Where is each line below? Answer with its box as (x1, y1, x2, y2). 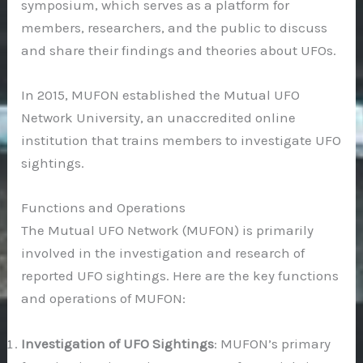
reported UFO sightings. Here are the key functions (21, 267, 340, 284)
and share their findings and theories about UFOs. (21, 42, 337, 59)
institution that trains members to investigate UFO (21, 132, 342, 149)
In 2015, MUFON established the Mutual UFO (21, 87, 301, 104)
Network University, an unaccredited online (21, 109, 297, 126)
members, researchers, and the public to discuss (21, 19, 328, 36)
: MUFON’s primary (214, 335, 331, 352)
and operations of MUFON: (21, 290, 186, 307)
